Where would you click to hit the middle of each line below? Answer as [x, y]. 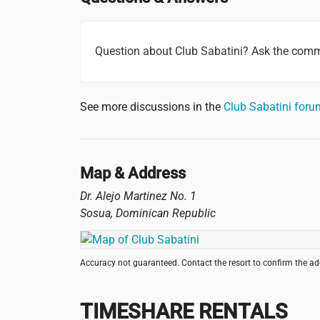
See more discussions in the [152, 107]
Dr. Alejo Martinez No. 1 [138, 196]
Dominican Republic [166, 213]
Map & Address [133, 173]
